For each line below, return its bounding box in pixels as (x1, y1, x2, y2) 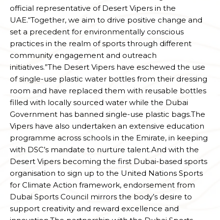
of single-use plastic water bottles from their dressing (10, 74, 207, 84)
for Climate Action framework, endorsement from (10, 180, 195, 190)
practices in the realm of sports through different (10, 39, 192, 49)
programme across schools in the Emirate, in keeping (10, 133, 208, 143)
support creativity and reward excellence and (10, 204, 179, 214)
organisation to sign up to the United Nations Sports (10, 168, 203, 178)
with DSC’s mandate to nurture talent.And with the (10, 145, 199, 155)
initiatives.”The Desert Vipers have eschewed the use (10, 62, 205, 72)
